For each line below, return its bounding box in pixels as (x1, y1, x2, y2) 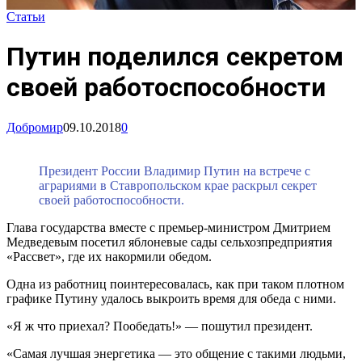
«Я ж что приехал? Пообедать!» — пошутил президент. (6, 318, 313, 333)
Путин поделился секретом (6, 41, 343, 73)
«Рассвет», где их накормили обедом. (6, 249, 212, 263)
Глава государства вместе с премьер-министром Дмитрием (6, 220, 330, 234)
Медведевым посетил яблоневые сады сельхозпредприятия (6, 234, 332, 249)
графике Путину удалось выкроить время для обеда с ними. (6, 291, 336, 305)
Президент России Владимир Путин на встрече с (39, 163, 310, 178)
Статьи (6, 9, 45, 23)
